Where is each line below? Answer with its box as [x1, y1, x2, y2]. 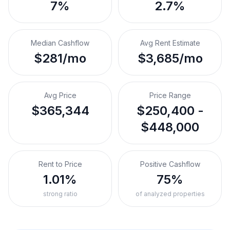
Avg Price [44, 91, 76, 100]
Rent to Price [38, 160, 82, 168]
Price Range [149, 91, 191, 100]
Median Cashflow [31, 39, 89, 47]
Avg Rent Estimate [140, 39, 200, 47]
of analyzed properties [135, 190, 205, 198]
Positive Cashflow [140, 160, 200, 168]
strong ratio [43, 190, 78, 198]
